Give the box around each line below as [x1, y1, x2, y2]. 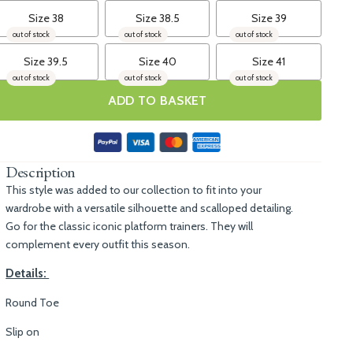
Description [6, 162, 76, 182]
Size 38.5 [135, 11, 180, 25]
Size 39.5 [24, 54, 69, 69]
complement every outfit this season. [6, 237, 193, 251]
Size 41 [252, 54, 286, 69]
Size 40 [138, 54, 176, 69]
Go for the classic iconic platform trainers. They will [6, 219, 254, 233]
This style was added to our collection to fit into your [6, 183, 262, 197]
